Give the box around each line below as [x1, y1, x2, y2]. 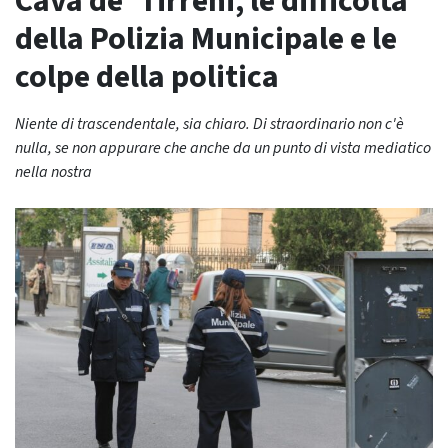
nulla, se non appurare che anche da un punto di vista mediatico [15, 137, 431, 159]
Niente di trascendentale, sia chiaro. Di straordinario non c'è [15, 113, 404, 135]
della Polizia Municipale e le [15, 16, 397, 62]
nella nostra [15, 161, 92, 183]
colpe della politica [15, 54, 279, 100]
